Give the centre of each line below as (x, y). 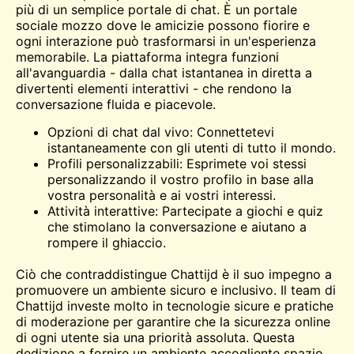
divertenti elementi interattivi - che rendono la (154, 89)
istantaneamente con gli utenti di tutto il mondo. (192, 147)
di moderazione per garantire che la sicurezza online (173, 321)
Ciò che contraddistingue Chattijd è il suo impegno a (174, 274)
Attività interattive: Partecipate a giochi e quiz (185, 211)
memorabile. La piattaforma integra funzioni (147, 57)
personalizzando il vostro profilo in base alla (181, 179)
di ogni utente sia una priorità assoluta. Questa (155, 337)
